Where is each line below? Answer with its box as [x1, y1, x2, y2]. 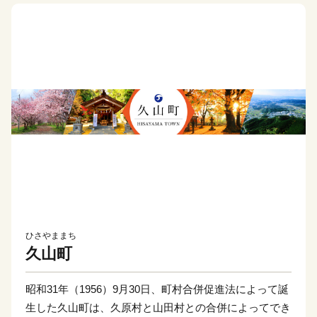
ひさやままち [25, 231, 76, 241]
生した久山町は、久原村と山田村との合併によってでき [25, 301, 291, 314]
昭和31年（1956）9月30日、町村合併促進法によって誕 [25, 283, 289, 296]
